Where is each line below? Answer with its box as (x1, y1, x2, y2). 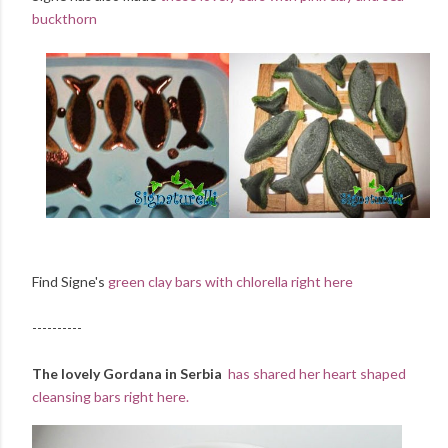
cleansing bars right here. (32, 388, 189, 406)
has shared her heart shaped (228, 365, 406, 383)
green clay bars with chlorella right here (108, 273, 356, 291)
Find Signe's (32, 273, 108, 291)
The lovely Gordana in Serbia (32, 365, 228, 383)
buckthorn (32, 9, 97, 27)
